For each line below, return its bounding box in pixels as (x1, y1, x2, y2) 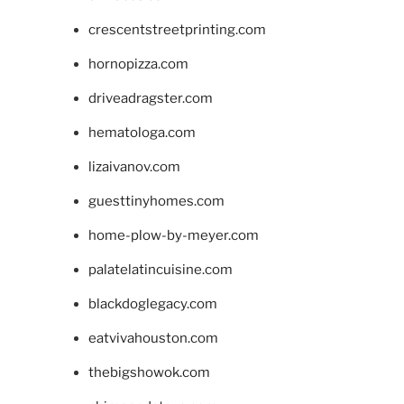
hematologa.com (87, 124, 196, 141)
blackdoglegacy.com (87, 295, 217, 312)
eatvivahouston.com (87, 329, 218, 346)
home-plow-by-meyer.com (87, 226, 259, 243)
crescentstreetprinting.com (87, 21, 266, 38)
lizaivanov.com (87, 158, 180, 175)
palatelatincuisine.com (87, 261, 233, 278)
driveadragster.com (87, 89, 213, 106)
